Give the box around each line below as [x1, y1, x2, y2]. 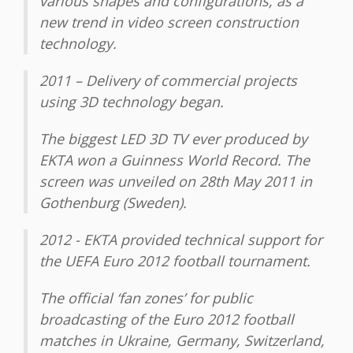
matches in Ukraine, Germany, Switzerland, [39, 331, 325, 351]
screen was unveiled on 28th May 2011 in [39, 172, 312, 191]
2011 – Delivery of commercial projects [39, 71, 297, 91]
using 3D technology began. [39, 92, 224, 112]
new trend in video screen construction [39, 13, 299, 32]
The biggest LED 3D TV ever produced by [39, 129, 307, 149]
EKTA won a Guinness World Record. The [39, 150, 310, 170]
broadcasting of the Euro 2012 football [39, 310, 294, 329]
